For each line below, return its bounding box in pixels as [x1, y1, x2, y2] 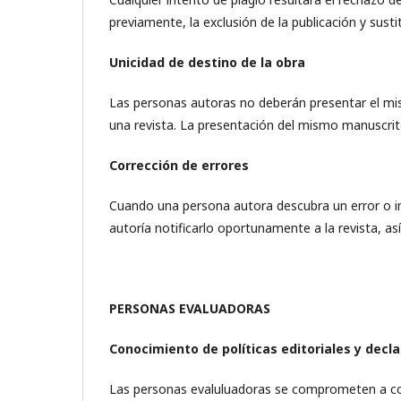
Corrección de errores [109, 157, 249, 174]
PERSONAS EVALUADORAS [109, 300, 270, 317]
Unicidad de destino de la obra [109, 54, 305, 71]
